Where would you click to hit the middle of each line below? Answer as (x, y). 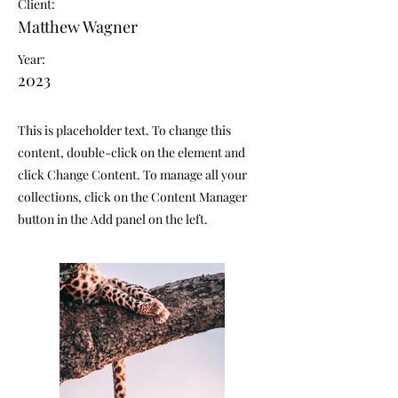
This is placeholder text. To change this (124, 131)
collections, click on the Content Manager (132, 197)
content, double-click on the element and (131, 153)
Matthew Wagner (78, 27)
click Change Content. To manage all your (132, 175)
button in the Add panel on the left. (113, 219)
